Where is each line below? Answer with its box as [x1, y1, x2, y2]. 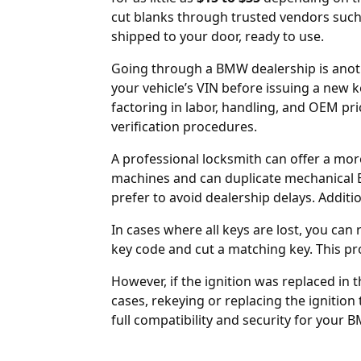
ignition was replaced [205, 272, 335, 290]
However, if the [111, 272, 205, 290]
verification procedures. [111, 117, 257, 135]
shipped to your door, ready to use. [111, 27, 324, 45]
